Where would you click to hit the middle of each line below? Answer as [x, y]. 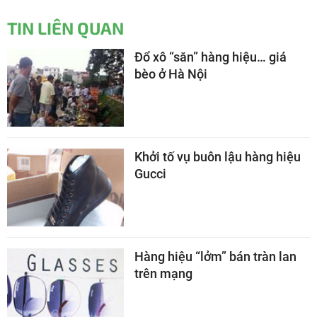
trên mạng [163, 273]
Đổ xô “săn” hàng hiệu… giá [211, 57]
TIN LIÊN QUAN [65, 28]
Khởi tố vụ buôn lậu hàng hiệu [218, 156]
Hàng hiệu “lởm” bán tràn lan [215, 256]
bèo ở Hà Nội [171, 74]
